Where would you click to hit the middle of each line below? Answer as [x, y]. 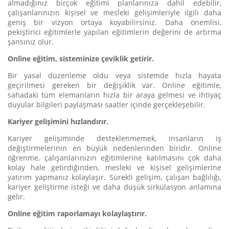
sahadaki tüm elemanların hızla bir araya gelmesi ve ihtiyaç [114, 95]
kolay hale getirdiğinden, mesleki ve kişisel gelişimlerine [114, 167]
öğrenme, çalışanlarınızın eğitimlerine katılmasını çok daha [114, 158]
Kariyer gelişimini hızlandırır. [58, 121]
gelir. [16, 197]
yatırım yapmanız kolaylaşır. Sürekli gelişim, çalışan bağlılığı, [114, 177]
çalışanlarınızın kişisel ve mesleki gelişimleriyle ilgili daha [114, 13]
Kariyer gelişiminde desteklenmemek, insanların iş [114, 138]
